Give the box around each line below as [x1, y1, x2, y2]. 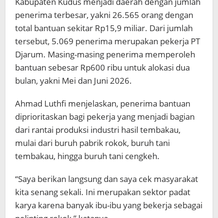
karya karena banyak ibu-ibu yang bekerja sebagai [15, 200, 202, 211]
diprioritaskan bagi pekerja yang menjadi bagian [15, 111, 195, 123]
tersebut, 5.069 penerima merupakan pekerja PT [15, 36, 200, 47]
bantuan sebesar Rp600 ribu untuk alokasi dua [15, 62, 190, 73]
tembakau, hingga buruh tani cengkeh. [15, 150, 160, 162]
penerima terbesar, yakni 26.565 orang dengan [15, 9, 193, 21]
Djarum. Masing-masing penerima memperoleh [15, 49, 195, 60]
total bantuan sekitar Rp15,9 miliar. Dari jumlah [15, 22, 193, 34]
